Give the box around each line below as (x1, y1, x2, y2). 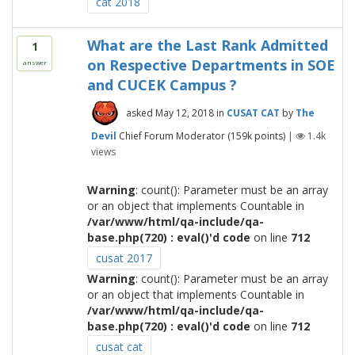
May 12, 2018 (155, 106, 214, 120)
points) (251, 128, 285, 143)
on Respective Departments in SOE (86, 55, 335, 74)
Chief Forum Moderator (118, 128, 225, 143)
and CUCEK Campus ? (86, 75, 237, 94)
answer (22, 58, 47, 67)
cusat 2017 (95, 250, 152, 265)
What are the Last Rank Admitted (86, 36, 328, 55)
